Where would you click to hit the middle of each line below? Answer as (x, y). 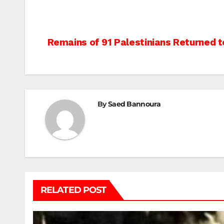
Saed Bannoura (134, 104)
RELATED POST (73, 190)
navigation (85, 66)
